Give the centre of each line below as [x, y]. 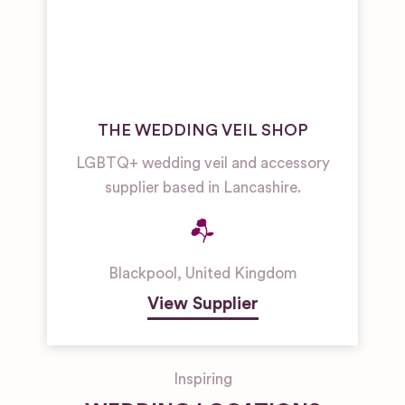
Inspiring [202, 379]
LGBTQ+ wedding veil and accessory [202, 163]
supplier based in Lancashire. [202, 188]
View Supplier [202, 304]
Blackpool [142, 273]
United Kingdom [241, 273]
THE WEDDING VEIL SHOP [202, 130]
